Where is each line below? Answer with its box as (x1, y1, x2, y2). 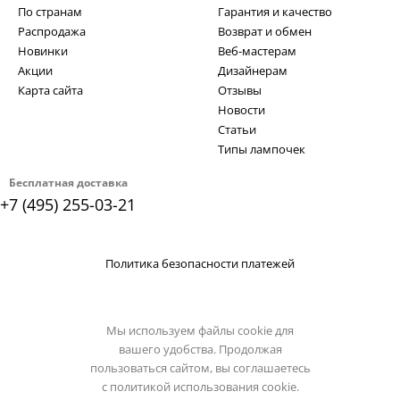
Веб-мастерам (218, 43, 296, 59)
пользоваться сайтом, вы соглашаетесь (89, 360, 311, 376)
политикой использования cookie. (109, 379, 299, 395)
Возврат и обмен (218, 23, 312, 39)
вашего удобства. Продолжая (118, 341, 282, 357)
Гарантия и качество (218, 4, 332, 20)
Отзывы (218, 82, 262, 98)
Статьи (218, 121, 256, 137)
